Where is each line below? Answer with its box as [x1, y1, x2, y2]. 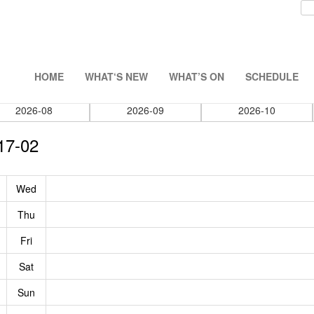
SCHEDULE [245, 69, 299, 83]
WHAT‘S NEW [85, 69, 148, 83]
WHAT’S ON [169, 69, 224, 83]
